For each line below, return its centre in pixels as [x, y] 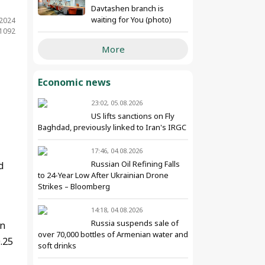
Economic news [74, 82]
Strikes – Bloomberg [74, 186]
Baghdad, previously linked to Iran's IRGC [112, 127]
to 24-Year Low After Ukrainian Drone [103, 175]
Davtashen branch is [127, 8]
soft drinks [57, 245]
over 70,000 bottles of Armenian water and [113, 234]
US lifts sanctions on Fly [133, 116]
